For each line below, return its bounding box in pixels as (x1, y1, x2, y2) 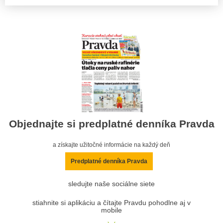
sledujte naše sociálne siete (68, 180, 155, 188)
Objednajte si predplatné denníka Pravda (8, 118, 215, 130)
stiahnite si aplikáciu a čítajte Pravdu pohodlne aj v (32, 199, 191, 207)
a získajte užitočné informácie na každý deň (53, 141, 170, 148)
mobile (101, 206, 122, 214)
